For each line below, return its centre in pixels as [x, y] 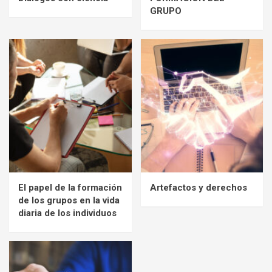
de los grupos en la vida [69, 201]
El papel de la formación [70, 188]
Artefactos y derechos [198, 188]
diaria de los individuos [67, 213]
